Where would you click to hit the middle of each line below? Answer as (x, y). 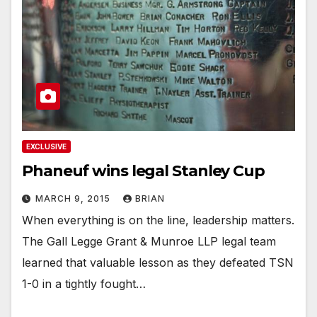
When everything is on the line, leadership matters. (158, 220)
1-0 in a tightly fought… (84, 283)
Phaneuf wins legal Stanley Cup (143, 171)
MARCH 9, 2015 (74, 198)
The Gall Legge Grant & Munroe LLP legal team (149, 241)
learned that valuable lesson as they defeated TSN (158, 262)
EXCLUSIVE (46, 146)
